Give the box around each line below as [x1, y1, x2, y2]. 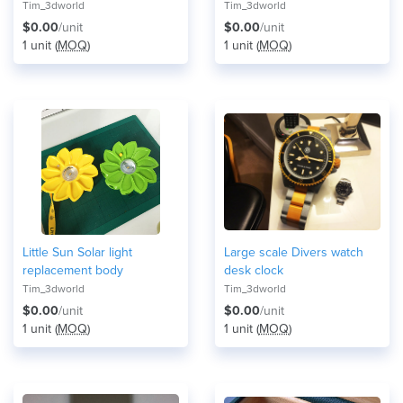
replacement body [22, 263, 123, 278]
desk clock [224, 263, 283, 278]
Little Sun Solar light [22, 245, 132, 260]
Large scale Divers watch [224, 245, 363, 260]
